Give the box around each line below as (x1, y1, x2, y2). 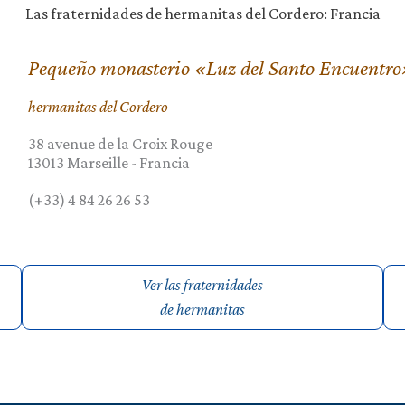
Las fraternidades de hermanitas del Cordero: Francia (24, 4, 381, 23)
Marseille (66, 154, 128, 173)
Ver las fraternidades (142, 275, 263, 294)
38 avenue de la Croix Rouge (27, 135, 212, 154)
